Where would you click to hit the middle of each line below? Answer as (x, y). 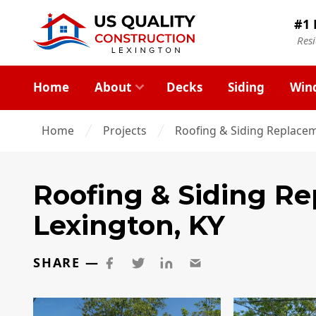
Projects (124, 130)
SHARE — (66, 263)
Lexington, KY (129, 226)
